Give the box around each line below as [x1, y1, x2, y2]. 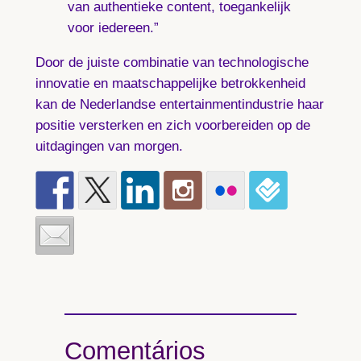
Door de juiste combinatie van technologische [35, 54, 309, 70]
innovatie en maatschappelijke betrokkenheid [35, 75, 305, 91]
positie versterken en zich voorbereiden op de [35, 117, 310, 133]
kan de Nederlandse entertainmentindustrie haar [35, 96, 324, 112]
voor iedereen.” [67, 20, 159, 36]
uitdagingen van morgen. [35, 138, 183, 154]
